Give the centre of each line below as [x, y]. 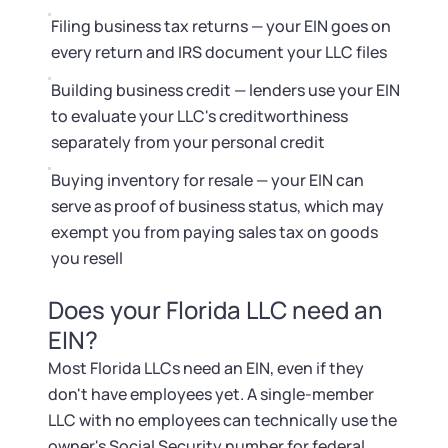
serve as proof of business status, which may [217, 206]
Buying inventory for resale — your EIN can [207, 180]
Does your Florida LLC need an [215, 309]
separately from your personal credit [188, 142]
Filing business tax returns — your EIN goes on [221, 26]
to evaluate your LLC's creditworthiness [199, 116]
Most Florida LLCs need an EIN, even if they [206, 368]
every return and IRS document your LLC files [219, 52]
